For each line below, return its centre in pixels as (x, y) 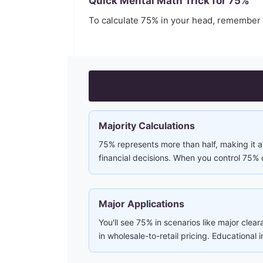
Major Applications (141, 204)
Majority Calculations (147, 126)
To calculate (115, 20)
